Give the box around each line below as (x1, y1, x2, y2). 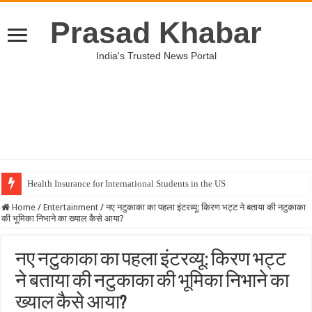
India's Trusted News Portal (95, 50, 217, 61)
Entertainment (43, 202, 99, 212)
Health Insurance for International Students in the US (27, 178, 226, 189)
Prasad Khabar (50, 16, 262, 49)
